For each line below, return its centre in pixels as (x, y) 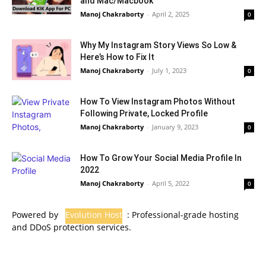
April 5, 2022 (171, 183)
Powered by (36, 215)
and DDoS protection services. (72, 227)
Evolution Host (94, 215)
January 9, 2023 (175, 127)
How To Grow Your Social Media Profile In (161, 158)
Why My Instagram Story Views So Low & (158, 45)
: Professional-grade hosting (183, 215)
